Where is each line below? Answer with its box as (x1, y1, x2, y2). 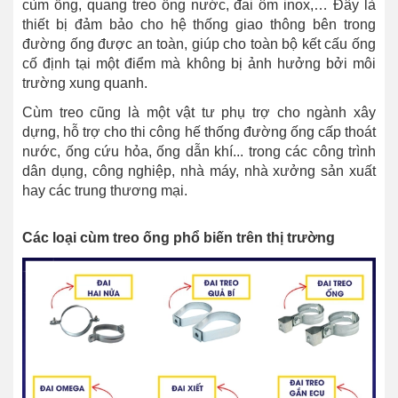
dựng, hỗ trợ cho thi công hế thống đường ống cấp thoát (22, 124, 376, 140)
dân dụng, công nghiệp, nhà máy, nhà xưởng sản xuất (22, 163, 376, 179)
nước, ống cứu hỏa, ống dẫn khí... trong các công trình (22, 144, 376, 160)
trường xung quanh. (22, 76, 147, 92)
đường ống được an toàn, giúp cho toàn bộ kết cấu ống (22, 36, 376, 52)
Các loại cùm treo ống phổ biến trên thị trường (22, 230, 335, 246)
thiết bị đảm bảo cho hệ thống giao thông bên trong (22, 17, 376, 33)
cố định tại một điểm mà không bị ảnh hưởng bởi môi (22, 56, 376, 72)
